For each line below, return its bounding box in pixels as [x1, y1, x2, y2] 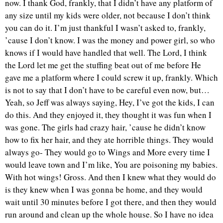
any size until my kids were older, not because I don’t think [5, 9, 211, 21]
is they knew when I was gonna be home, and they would [5, 184, 203, 196]
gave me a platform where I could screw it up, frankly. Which [5, 72, 218, 84]
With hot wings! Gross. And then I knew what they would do [5, 171, 216, 183]
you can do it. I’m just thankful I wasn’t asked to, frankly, [5, 22, 206, 34]
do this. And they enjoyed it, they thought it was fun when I [5, 109, 212, 121]
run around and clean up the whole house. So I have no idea [5, 209, 214, 221]
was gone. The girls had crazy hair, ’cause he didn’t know [5, 121, 206, 133]
